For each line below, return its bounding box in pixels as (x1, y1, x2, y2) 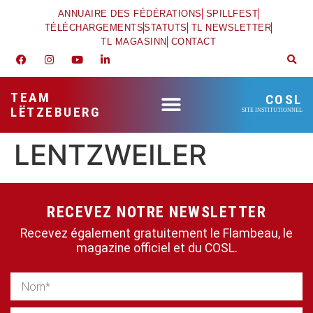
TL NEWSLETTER (191, 22, 272, 33)
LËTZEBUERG (10, 104, 101, 120)
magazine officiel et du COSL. (75, 241, 238, 255)
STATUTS (144, 22, 187, 33)
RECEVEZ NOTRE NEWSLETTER (47, 203, 266, 221)
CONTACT (170, 36, 216, 47)
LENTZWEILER (14, 138, 207, 172)
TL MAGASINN (101, 36, 167, 47)
